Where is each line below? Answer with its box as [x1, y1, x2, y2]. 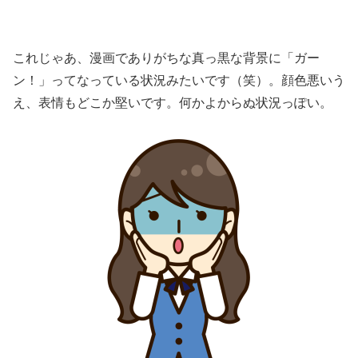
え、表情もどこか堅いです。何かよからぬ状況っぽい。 [13, 95, 332, 109]
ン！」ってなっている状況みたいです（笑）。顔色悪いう [13, 73, 345, 87]
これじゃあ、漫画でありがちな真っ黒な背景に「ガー [13, 50, 320, 65]
